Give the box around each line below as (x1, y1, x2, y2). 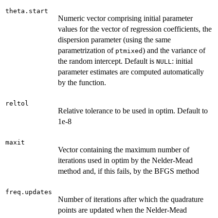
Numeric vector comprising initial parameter (58, 14, 193, 22)
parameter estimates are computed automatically (58, 67, 204, 76)
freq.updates (5, 188, 52, 196)
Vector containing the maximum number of (58, 145, 189, 154)
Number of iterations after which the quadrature (58, 195, 203, 203)
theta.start (5, 7, 48, 15)
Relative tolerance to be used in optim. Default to (58, 106, 208, 115)
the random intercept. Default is (58, 56, 156, 65)
